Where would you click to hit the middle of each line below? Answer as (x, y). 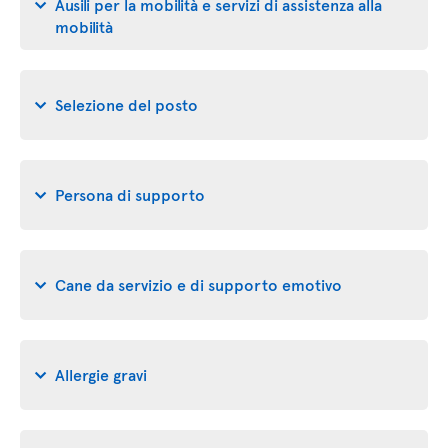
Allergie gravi (101, 373)
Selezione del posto (126, 103)
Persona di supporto (130, 193)
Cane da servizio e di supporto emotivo (198, 283)
